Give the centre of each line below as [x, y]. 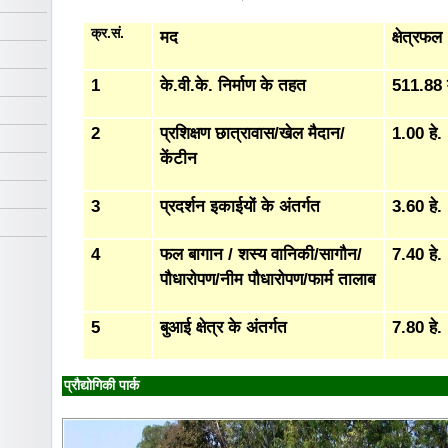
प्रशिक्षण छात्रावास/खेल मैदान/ [252, 133]
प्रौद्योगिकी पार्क [101, 385]
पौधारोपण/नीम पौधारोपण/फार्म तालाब [267, 279]
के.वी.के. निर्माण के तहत [233, 85]
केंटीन [178, 158]
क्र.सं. [107, 32]
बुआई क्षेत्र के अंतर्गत [223, 327]
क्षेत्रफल [417, 37]
